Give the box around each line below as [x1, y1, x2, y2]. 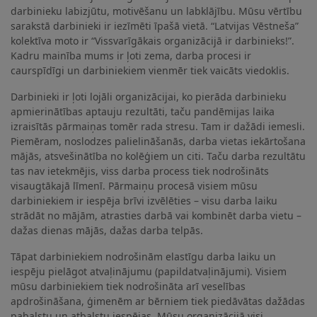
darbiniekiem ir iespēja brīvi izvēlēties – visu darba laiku [11, 193, 277, 207]
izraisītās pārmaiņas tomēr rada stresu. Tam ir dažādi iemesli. [11, 119, 305, 133]
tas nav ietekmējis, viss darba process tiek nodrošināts [11, 163, 269, 178]
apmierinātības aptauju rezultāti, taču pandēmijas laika [11, 104, 275, 118]
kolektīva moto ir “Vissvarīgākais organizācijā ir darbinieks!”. [11, 33, 294, 47]
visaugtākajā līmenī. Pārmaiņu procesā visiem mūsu [11, 178, 258, 192]
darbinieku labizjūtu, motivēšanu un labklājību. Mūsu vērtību [11, 4, 302, 18]
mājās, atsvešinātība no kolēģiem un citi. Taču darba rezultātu [11, 149, 306, 163]
